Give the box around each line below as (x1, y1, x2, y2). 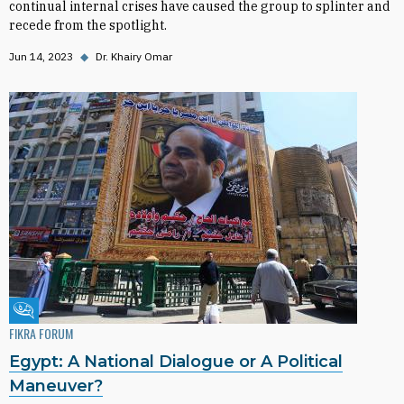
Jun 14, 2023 (9, 50, 73, 63)
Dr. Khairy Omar (96, 50, 172, 63)
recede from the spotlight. (9, 17, 167, 33)
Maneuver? (9, 376, 103, 396)
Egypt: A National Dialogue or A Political (9, 352, 343, 372)
